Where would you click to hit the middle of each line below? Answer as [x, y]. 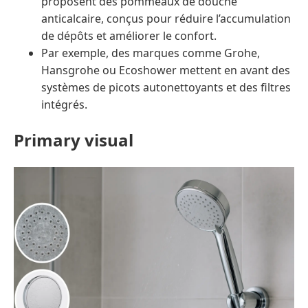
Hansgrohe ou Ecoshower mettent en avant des [166, 70]
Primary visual [74, 140]
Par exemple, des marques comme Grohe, [151, 53]
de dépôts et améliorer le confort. [129, 36]
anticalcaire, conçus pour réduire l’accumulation [166, 19]
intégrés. [64, 105]
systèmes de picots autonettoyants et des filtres [166, 88]
